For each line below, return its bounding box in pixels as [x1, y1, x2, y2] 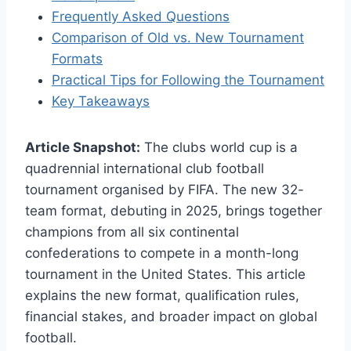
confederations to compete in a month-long [25, 244, 299, 261]
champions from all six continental [25, 223, 239, 240]
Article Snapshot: [25, 139, 140, 155]
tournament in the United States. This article [25, 266, 306, 282]
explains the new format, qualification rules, [25, 287, 299, 303]
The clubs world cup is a [140, 139, 298, 155]
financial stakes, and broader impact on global [25, 308, 317, 324]
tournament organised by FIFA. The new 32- [25, 181, 304, 197]
